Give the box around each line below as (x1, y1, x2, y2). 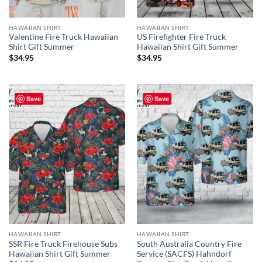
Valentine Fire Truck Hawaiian (8, 32, 118, 42)
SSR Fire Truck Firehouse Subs (8, 239, 118, 249)
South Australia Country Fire (136, 239, 242, 249)
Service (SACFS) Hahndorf (136, 249, 232, 258)
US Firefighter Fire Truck (136, 32, 226, 42)
